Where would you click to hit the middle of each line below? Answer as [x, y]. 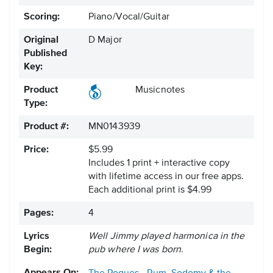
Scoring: [42, 17]
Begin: [38, 250]
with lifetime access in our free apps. [166, 177]
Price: [36, 150]
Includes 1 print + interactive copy [159, 164]
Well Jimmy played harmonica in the [167, 237]
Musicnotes [160, 90]
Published [45, 54]
